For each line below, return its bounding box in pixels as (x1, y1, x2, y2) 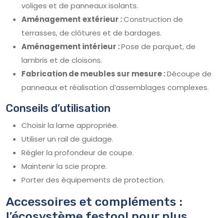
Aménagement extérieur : (21, 14, 124, 24)
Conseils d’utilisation (6, 101, 110, 115)
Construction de (124, 14, 183, 24)
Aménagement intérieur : (21, 41, 121, 52)
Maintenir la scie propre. (21, 161, 107, 171)
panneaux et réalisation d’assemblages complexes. (21, 82, 209, 92)
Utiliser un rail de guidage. (21, 133, 113, 144)
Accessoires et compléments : (6, 194, 182, 209)
